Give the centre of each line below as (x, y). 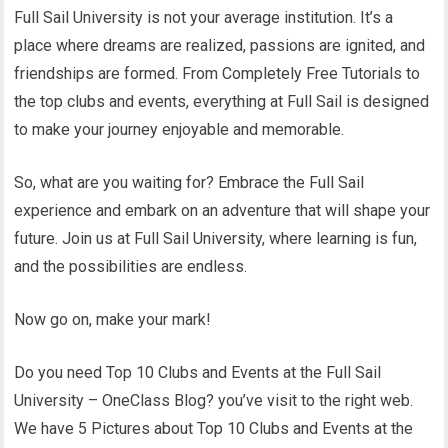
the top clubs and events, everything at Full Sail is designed (222, 101)
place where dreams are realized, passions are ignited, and (220, 45)
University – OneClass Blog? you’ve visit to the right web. (214, 400)
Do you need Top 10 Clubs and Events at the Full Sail (198, 372)
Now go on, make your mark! (113, 319)
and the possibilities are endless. (131, 266)
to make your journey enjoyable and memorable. (179, 129)
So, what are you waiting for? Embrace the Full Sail (189, 182)
